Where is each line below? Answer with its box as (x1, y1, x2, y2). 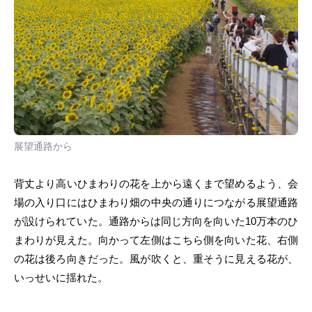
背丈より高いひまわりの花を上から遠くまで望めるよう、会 (14, 178, 298, 189)
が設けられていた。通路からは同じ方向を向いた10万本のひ (14, 215, 298, 227)
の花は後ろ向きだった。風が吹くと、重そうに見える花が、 (14, 253, 298, 265)
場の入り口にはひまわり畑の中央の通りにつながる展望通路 (14, 196, 298, 208)
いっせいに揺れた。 (14, 272, 108, 283)
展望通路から (14, 140, 72, 152)
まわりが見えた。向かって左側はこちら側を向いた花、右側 (14, 234, 298, 246)
